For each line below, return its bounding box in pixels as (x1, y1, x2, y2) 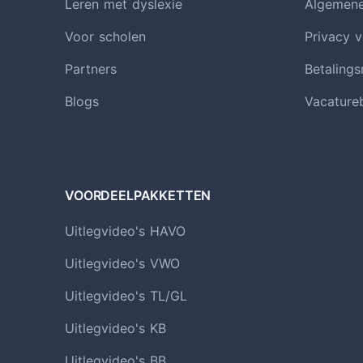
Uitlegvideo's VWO (65, 255, 180, 272)
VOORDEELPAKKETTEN (65, 187, 211, 204)
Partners (65, 61, 117, 78)
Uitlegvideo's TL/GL (65, 288, 187, 305)
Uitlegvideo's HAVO (65, 223, 186, 240)
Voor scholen (65, 28, 146, 45)
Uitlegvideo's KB (65, 320, 166, 337)
